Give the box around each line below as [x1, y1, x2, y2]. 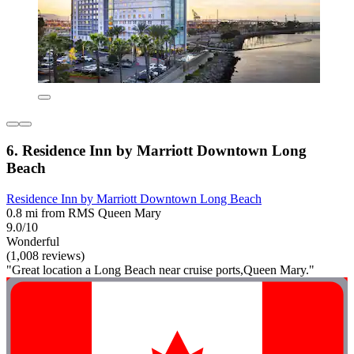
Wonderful [6, 234, 59, 248]
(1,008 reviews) [6, 248, 85, 262]
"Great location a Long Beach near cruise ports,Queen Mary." [6, 262, 314, 277]
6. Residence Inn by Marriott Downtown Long [6, 142, 307, 159]
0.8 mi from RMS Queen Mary [6, 205, 161, 220]
